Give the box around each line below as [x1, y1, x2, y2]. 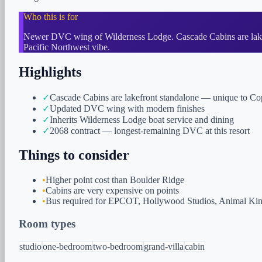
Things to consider [19, 147, 129, 163]
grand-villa [144, 241, 184, 251]
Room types [19, 218, 75, 230]
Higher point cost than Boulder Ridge [46, 175, 184, 185]
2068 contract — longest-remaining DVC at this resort [50, 125, 250, 136]
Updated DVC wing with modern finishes [50, 103, 205, 113]
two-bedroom [93, 241, 143, 251]
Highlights [19, 64, 81, 80]
